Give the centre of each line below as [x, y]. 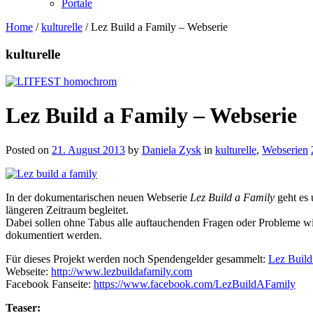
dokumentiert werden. [54, 235]
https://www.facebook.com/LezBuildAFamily [195, 284]
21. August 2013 [88, 150]
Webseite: [28, 271]
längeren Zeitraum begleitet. [67, 210]
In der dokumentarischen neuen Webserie [98, 197]
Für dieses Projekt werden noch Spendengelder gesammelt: [137, 259]
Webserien [285, 150]
